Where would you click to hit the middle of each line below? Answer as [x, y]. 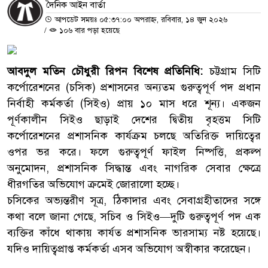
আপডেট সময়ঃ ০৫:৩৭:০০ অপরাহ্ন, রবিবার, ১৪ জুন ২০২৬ [140, 19]
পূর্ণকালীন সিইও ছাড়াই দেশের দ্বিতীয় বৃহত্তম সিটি [134, 119]
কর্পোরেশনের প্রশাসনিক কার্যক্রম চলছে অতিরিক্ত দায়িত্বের [134, 135]
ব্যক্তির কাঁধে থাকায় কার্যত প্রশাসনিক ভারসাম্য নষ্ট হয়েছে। [134, 232]
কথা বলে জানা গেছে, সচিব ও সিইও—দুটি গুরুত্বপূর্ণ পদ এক [134, 216]
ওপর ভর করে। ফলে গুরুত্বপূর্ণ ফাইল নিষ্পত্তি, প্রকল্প [134, 152]
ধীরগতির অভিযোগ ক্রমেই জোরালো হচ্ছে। [93, 184]
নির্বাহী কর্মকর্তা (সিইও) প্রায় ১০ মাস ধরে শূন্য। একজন [134, 103]
